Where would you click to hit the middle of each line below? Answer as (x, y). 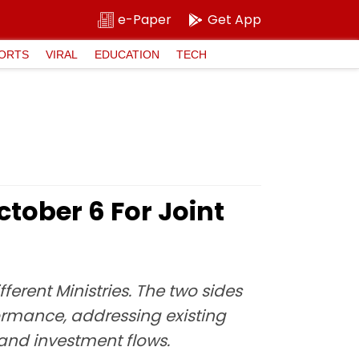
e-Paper (145, 20)
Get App (234, 20)
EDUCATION (127, 54)
